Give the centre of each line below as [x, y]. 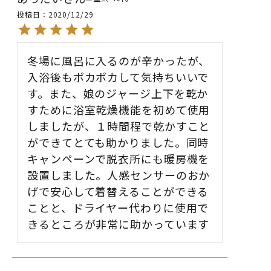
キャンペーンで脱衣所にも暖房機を [119, 158]
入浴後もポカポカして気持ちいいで [118, 77]
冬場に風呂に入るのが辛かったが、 [119, 60]
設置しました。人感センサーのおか [119, 175]
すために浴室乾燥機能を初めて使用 [119, 109]
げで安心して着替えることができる [118, 191]
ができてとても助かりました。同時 [118, 142]
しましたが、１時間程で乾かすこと [119, 126]
